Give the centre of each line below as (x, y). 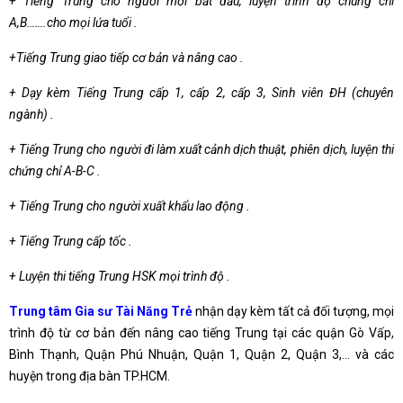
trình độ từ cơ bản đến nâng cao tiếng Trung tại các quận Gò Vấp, (201, 333)
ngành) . (31, 114)
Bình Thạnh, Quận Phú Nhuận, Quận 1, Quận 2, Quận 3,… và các (201, 354)
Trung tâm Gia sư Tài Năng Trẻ (101, 311)
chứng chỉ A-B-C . (55, 171)
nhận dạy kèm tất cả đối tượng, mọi (293, 311)
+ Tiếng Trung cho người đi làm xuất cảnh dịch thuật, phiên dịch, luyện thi (201, 149)
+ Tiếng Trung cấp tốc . (71, 241)
